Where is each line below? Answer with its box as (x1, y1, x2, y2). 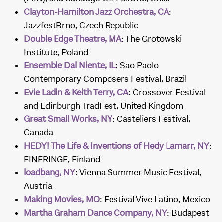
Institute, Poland (24, 47, 88, 57)
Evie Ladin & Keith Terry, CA (24, 87, 128, 98)
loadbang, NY (24, 167, 75, 178)
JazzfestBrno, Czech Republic (24, 20, 138, 31)
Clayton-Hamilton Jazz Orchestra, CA (24, 7, 169, 17)
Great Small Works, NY (24, 114, 112, 124)
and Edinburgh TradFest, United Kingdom (24, 101, 183, 111)
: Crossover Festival (128, 87, 206, 98)
